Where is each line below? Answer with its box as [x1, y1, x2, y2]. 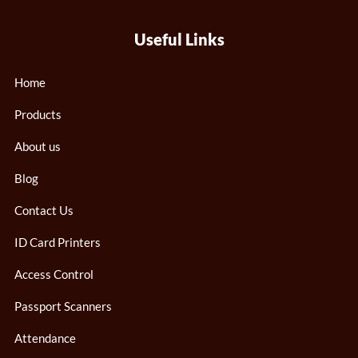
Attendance [14, 330, 76, 345]
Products [14, 106, 62, 121]
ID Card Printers [14, 234, 101, 249]
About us [14, 138, 61, 153]
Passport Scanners [14, 298, 112, 313]
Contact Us [14, 202, 74, 217]
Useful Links [133, 29, 225, 49]
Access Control [14, 266, 93, 281]
